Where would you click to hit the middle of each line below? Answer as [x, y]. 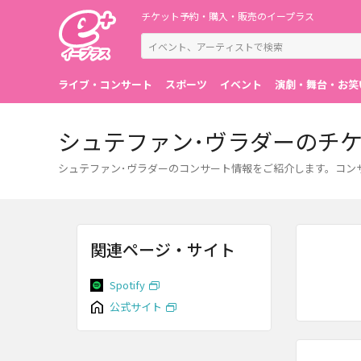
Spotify [127, 285]
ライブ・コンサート [105, 84]
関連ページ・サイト [163, 249]
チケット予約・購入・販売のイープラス [228, 16]
